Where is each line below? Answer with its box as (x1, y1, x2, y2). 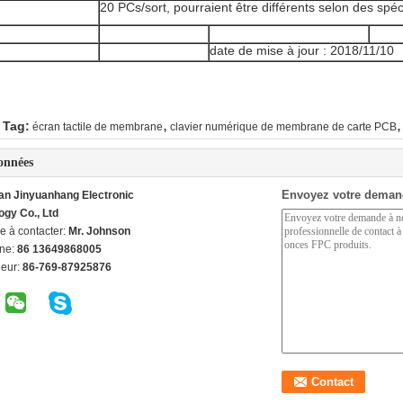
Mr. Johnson (68, 225, 130, 237)
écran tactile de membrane (32, 121, 163, 133)
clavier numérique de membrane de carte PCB (170, 121, 397, 133)
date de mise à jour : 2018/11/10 (210, 43, 394, 58)
